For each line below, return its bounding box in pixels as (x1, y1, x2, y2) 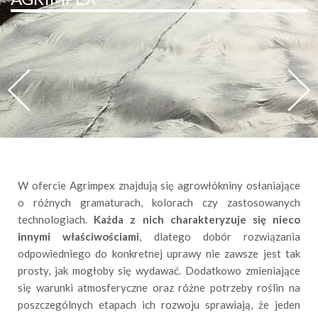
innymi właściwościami (18, 230, 140, 243)
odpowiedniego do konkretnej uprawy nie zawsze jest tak (18, 247, 300, 260)
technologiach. (18, 213, 94, 226)
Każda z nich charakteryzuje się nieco (94, 213, 301, 226)
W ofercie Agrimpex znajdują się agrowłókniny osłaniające (18, 179, 300, 192)
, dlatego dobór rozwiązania (139, 230, 300, 243)
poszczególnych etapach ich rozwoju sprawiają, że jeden (18, 298, 300, 311)
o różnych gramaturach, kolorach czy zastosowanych (18, 196, 300, 209)
